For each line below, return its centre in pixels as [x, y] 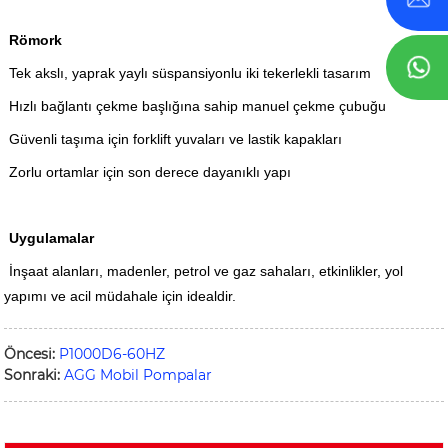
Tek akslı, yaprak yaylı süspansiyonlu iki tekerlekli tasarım [190, 72]
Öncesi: [30, 353]
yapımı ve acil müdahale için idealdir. [120, 295]
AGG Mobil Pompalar [138, 374]
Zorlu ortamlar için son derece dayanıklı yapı [150, 171]
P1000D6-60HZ [112, 353]
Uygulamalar [52, 237]
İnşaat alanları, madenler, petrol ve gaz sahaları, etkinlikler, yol [206, 270]
